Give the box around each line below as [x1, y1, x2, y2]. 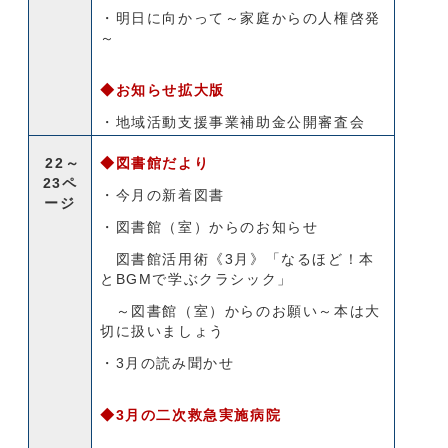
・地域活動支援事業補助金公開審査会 [100, 114, 366, 130]
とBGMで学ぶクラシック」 [100, 271, 293, 287]
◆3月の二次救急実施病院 [100, 407, 282, 423]
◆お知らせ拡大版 [100, 82, 225, 98]
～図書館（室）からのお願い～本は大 [100, 303, 381, 319]
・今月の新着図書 [100, 187, 225, 203]
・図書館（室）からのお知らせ [100, 219, 319, 235]
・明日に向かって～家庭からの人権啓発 [100, 10, 381, 26]
